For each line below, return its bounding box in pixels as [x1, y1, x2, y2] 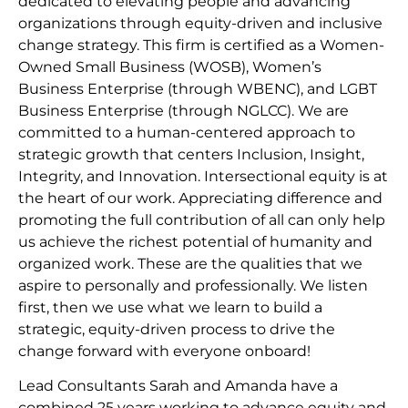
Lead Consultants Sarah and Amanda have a [18, 377, 338, 395]
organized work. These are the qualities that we [18, 255, 362, 273]
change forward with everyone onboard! [18, 342, 311, 361]
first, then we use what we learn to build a [18, 299, 322, 317]
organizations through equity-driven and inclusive [18, 15, 382, 33]
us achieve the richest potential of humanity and [18, 233, 372, 251]
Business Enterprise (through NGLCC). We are [18, 102, 349, 120]
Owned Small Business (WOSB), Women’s [18, 58, 321, 76]
